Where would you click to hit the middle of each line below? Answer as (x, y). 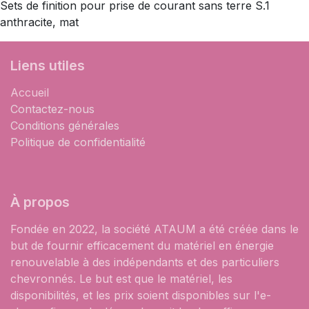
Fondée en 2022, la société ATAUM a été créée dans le (154, 229)
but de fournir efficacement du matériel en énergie (142, 246)
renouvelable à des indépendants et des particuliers (145, 262)
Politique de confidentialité (78, 142)
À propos (40, 202)
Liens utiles (48, 66)
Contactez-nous (52, 109)
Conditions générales (65, 126)
